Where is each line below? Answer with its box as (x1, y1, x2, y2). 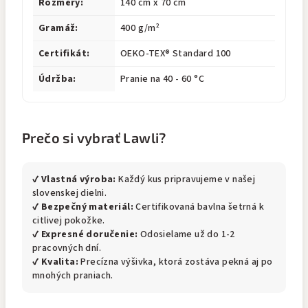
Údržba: (38, 72, 76, 86)
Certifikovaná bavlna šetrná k (133, 200, 265, 214)
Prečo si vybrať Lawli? (22, 129, 166, 146)
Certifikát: (38, 47, 90, 60)
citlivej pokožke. (32, 214, 105, 228)
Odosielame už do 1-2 (137, 228, 235, 241)
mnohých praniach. (32, 269, 113, 283)
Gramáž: (38, 21, 78, 35)
